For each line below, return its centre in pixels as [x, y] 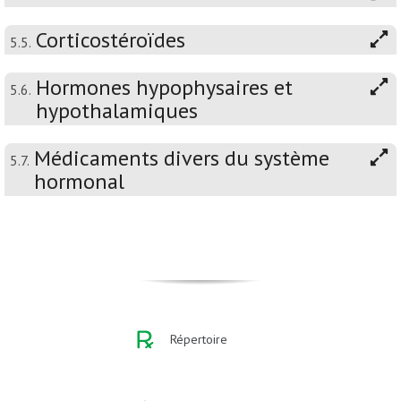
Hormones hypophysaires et [164, 88]
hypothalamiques [117, 111]
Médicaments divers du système [182, 158]
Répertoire [199, 340]
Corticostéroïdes [111, 40]
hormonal [79, 182]
